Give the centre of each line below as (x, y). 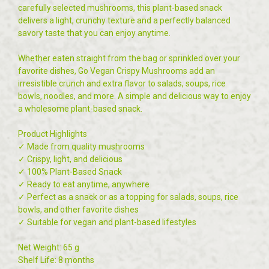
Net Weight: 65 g (49, 247)
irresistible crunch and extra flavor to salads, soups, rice (122, 83)
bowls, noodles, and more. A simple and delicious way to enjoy (134, 96)
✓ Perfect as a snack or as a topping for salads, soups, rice (128, 197)
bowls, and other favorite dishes (78, 209)
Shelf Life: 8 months (56, 260)
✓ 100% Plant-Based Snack (70, 171)
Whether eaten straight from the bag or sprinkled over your (129, 58)
